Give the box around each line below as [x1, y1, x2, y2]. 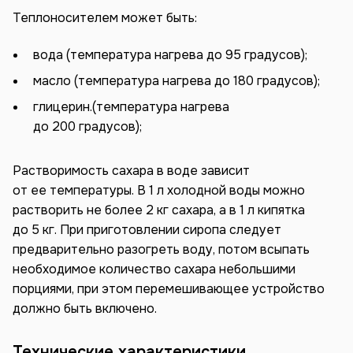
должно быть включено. [13, 299, 157, 317]
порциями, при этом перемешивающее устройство [13, 280, 325, 297]
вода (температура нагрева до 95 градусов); [32, 46, 307, 64]
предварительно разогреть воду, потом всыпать [13, 240, 310, 258]
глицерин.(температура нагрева [32, 98, 229, 116]
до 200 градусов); [32, 118, 142, 136]
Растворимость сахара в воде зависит [13, 162, 250, 179]
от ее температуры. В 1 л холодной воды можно [13, 181, 305, 199]
